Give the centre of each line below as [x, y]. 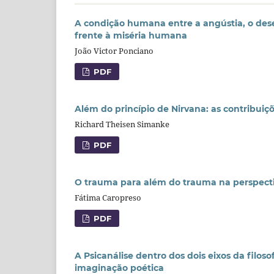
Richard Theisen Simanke [122, 124]
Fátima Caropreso [108, 198]
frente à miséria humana [131, 36]
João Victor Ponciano [114, 51]
